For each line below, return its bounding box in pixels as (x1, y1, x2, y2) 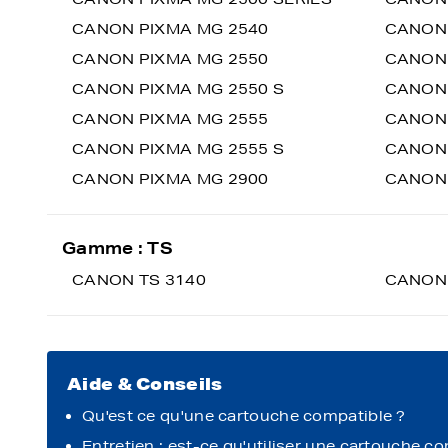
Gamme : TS (62, 237, 173, 258)
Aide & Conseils (67, 372, 223, 395)
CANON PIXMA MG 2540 (72, 20, 269, 38)
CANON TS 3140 (72, 271, 206, 289)
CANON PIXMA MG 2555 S (72, 140, 285, 158)
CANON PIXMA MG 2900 (72, 170, 269, 188)
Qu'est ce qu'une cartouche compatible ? (82, 407, 406, 425)
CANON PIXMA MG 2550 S (72, 80, 285, 98)
